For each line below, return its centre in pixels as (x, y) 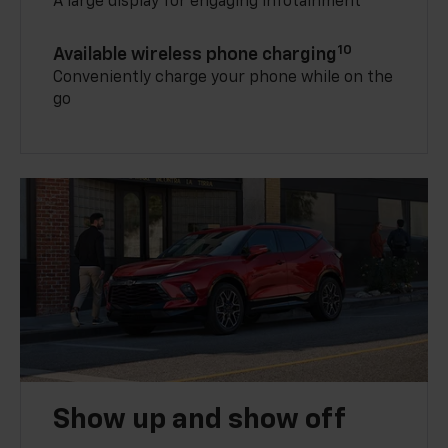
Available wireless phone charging (195, 55)
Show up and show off (200, 420)
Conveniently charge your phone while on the (223, 78)
